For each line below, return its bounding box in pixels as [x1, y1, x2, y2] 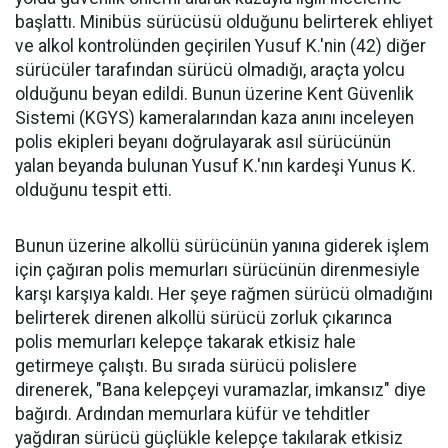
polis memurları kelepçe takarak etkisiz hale [15, 331, 356, 352]
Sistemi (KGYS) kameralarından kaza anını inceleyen [15, 107, 414, 128]
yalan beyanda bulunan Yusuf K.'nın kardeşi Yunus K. [15, 155, 416, 176]
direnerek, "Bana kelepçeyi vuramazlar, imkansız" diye [15, 379, 426, 400]
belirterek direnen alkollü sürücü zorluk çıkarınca [15, 307, 392, 328]
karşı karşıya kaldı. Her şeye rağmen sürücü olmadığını [15, 283, 433, 304]
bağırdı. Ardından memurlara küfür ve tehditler [15, 403, 370, 424]
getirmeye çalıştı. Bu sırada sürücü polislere [15, 355, 357, 376]
